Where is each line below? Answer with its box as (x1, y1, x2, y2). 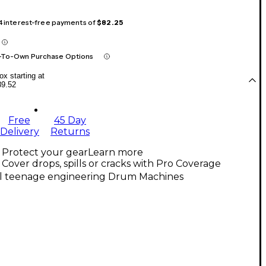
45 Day (54, 115, 86, 126)
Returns (50, 126, 90, 138)
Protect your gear (2, 147, 88, 159)
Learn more (88, 147, 143, 159)
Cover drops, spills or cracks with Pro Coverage (2, 158, 221, 170)
